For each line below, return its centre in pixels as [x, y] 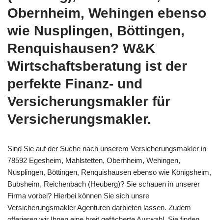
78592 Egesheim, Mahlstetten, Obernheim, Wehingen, [94, 160]
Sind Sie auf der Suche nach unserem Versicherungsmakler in [107, 148]
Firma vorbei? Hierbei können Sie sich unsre [78, 195]
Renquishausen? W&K [81, 48]
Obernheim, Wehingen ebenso [107, 13]
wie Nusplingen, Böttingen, [96, 30]
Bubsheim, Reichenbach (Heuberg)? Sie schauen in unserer [104, 184]
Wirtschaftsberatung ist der [97, 66]
